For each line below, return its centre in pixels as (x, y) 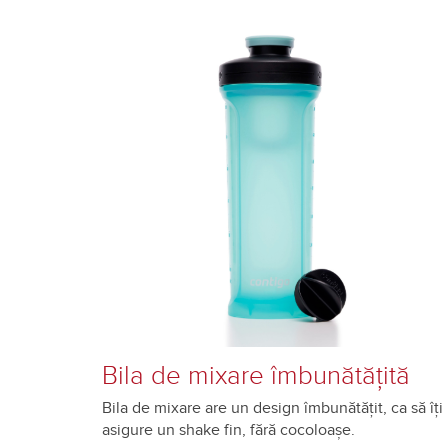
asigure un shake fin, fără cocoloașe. (232, 430)
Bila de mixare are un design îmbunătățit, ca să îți (272, 408)
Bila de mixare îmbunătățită (256, 376)
